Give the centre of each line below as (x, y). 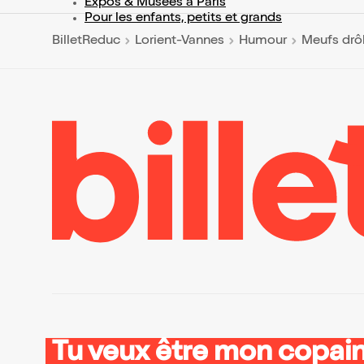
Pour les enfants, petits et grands (183, 19)
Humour (263, 41)
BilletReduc (86, 41)
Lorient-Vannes (180, 41)
